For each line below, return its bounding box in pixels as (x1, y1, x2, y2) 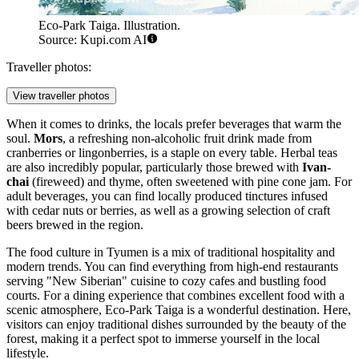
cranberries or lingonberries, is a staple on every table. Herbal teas (6, 146, 337, 160)
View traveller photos (13, 90, 110, 103)
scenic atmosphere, (6, 303, 105, 317)
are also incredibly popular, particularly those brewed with (6, 160, 302, 175)
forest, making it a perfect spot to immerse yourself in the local (6, 332, 320, 346)
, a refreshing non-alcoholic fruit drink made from (63, 131, 312, 146)
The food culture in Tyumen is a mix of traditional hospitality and (6, 245, 335, 260)
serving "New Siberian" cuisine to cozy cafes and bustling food (6, 274, 326, 288)
